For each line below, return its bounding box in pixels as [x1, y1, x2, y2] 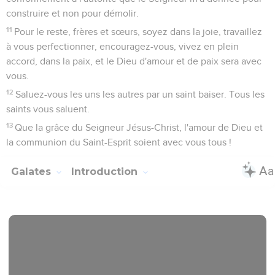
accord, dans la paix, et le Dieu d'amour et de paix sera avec [6, 56, 261, 66]
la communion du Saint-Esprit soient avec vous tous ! [6, 137, 231, 147]
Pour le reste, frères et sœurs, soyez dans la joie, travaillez [14, 26, 263, 37]
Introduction [71, 165, 141, 177]
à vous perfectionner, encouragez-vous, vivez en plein [6, 41, 239, 52]
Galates [11, 165, 54, 177]
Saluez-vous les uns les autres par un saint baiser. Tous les [15, 89, 265, 99]
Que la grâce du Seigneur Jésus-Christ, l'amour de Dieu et [15, 122, 263, 133]
